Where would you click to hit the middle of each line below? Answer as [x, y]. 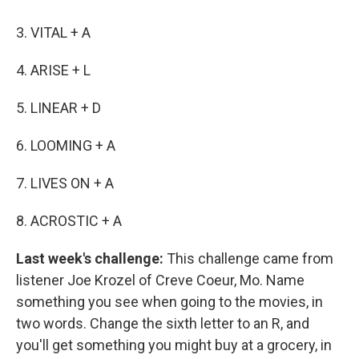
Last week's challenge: [91, 259]
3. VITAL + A [53, 33]
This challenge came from [250, 259]
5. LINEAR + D [58, 108]
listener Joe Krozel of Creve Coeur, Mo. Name [160, 280]
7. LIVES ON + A [65, 184]
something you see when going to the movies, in [169, 302]
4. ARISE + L [53, 71]
